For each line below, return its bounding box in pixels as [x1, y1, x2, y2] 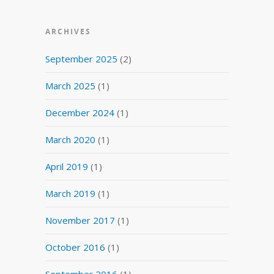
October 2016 [45, 240, 105, 253]
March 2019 [45, 187, 95, 199]
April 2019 [45, 160, 88, 172]
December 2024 [45, 106, 114, 119]
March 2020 [45, 133, 95, 146]
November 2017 [45, 213, 115, 226]
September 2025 [45, 52, 117, 65]
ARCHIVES [45, 26, 91, 37]
